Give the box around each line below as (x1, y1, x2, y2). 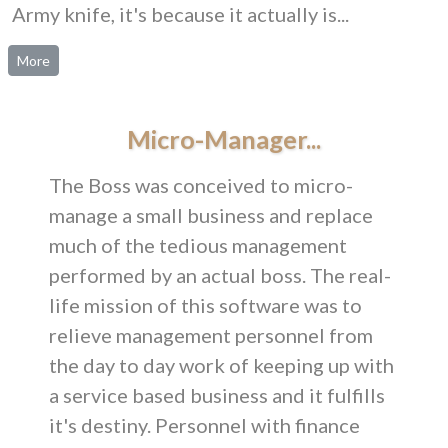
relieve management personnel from (49, 323, 373, 347)
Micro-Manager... (127, 124, 321, 154)
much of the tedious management (49, 233, 347, 257)
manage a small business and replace (49, 203, 373, 227)
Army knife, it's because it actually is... (12, 2, 349, 26)
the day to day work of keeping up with (49, 353, 394, 377)
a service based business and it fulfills (49, 383, 385, 407)
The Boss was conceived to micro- (49, 173, 353, 197)
